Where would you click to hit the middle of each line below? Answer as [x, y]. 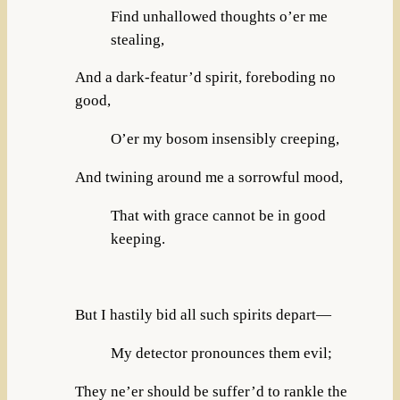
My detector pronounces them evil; [221, 354]
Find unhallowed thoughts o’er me [219, 16]
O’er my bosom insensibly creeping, [225, 139]
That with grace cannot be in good [218, 215]
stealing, [137, 39]
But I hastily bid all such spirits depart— [203, 315]
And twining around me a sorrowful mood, [208, 177]
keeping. [137, 238]
